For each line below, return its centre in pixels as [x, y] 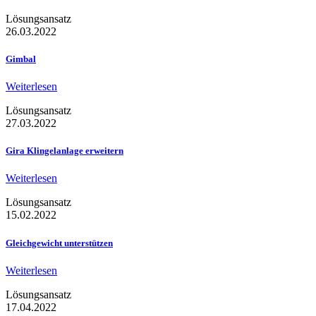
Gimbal [21, 59]
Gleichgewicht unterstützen [59, 243]
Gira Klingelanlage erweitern [65, 151]
